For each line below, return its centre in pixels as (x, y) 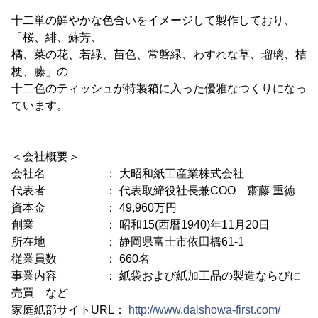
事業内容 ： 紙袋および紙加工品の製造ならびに (156, 276)
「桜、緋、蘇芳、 (57, 37)
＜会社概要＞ (45, 157)
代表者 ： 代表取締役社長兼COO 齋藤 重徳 (153, 191)
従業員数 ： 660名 (81, 259)
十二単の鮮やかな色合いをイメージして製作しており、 (153, 20)
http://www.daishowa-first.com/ (204, 310)
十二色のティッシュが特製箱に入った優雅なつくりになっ (159, 88)
